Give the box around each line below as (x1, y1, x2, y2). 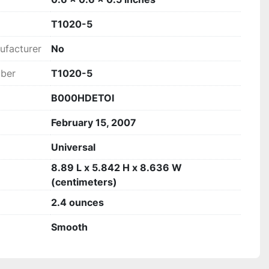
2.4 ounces (51, 196, 104, 208)
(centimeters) (51, 176, 117, 188)
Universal (51, 141, 95, 153)
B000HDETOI (51, 92, 114, 104)
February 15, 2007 (51, 116, 136, 128)
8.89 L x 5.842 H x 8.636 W (51, 162, 182, 174)
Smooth (51, 221, 88, 233)
